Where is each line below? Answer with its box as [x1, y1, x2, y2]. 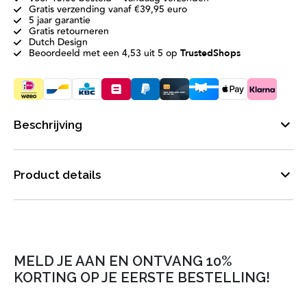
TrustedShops [180, 47, 241, 60]
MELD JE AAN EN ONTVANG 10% [14, 253, 232, 270]
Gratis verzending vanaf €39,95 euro [29, 2, 187, 18]
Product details [14, 168, 101, 182]
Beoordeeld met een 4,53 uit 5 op [29, 46, 180, 62]
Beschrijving [14, 118, 82, 132]
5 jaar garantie [29, 13, 90, 29]
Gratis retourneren [29, 24, 109, 40]
